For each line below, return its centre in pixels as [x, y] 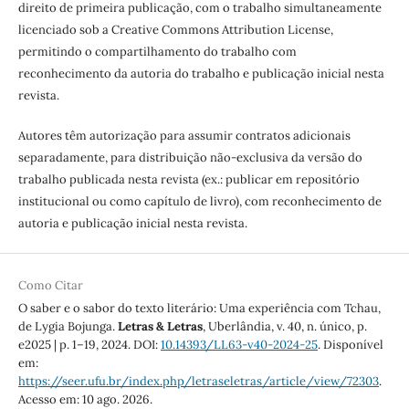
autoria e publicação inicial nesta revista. [132, 223]
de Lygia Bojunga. [68, 326]
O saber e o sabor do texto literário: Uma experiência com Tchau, [199, 308]
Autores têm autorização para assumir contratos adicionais [184, 135]
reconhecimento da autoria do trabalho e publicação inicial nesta [201, 73]
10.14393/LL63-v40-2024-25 [239, 344]
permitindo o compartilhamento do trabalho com [157, 51]
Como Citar [50, 285]
